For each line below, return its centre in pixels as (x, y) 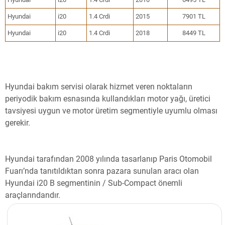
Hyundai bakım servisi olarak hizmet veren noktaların (99, 87)
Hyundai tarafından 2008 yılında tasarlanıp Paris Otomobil (108, 159)
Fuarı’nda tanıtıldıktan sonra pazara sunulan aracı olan (102, 171)
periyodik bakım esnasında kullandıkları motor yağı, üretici (108, 99)
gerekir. (18, 123)
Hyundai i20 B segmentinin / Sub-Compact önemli (94, 183)
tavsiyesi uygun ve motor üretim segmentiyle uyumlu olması (111, 111)
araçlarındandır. (33, 195)
